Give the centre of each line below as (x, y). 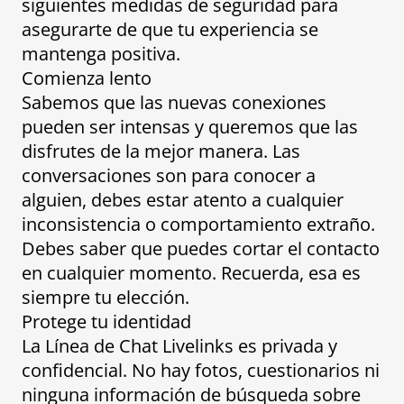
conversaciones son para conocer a (169, 176)
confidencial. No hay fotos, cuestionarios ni (201, 371)
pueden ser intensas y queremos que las (190, 127)
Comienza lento (87, 78)
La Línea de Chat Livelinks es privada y (179, 346)
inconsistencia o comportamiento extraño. (198, 225)
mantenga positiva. (101, 54)
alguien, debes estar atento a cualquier (183, 200)
